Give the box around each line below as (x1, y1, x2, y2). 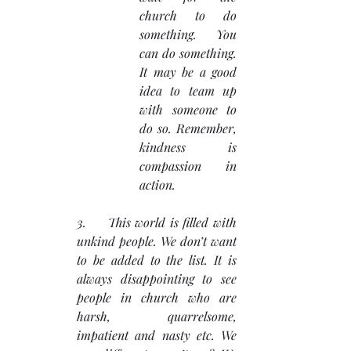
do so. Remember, (139, 120, 237, 137)
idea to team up (139, 82, 237, 100)
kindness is (139, 139, 237, 156)
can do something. (139, 45, 237, 62)
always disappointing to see (77, 270, 237, 288)
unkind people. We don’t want (77, 233, 237, 250)
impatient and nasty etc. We (77, 327, 237, 344)
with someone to (139, 101, 237, 118)
